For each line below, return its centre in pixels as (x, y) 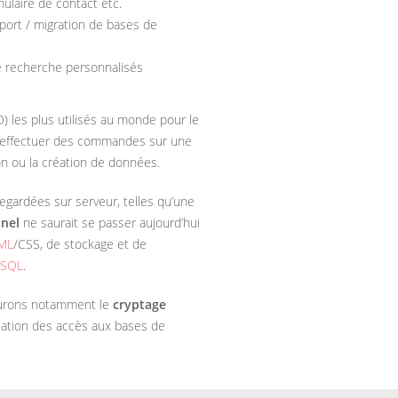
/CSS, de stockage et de (80, 244)
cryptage (139, 304)
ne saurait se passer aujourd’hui (110, 223)
